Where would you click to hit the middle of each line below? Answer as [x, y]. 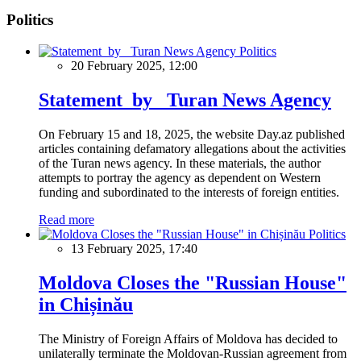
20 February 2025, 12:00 [134, 65]
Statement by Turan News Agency [185, 100]
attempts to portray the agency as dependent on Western [180, 177]
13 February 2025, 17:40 [134, 248]
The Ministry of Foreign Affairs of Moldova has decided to [188, 338]
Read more [66, 219]
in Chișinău [86, 304]
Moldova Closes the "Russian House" [193, 282]
